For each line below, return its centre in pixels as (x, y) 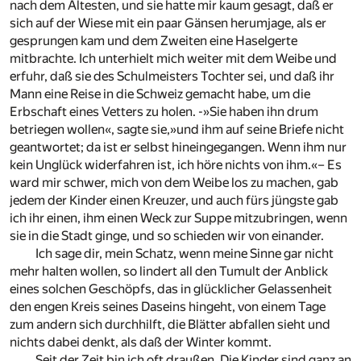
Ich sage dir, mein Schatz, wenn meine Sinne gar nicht (185, 253)
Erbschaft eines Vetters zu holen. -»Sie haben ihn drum (164, 111)
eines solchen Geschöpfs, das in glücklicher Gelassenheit (171, 288)
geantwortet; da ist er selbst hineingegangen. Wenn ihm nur (178, 147)
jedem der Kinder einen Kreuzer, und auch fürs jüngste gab (174, 200)
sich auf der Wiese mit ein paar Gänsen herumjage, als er (168, 23)
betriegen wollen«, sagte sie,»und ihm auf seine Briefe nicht (177, 129)
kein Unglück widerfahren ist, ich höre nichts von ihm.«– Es (176, 164)
